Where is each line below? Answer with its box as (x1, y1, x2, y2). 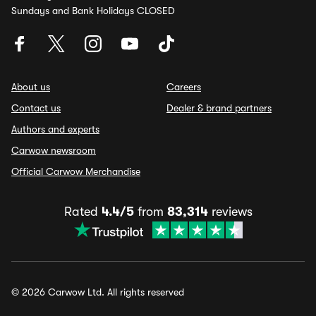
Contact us (11, 102, 61, 114)
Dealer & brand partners (166, 102, 272, 114)
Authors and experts (11, 123, 99, 135)
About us (11, 81, 50, 92)
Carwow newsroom (11, 145, 96, 156)
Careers (166, 81, 201, 92)
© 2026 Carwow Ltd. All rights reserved (11, 286, 184, 298)
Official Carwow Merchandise (11, 166, 140, 177)
